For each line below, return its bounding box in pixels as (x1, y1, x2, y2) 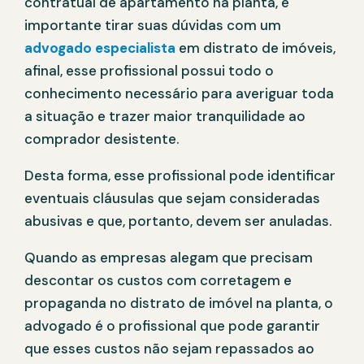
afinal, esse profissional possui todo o (24, 62, 274, 80)
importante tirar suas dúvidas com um (24, 16, 281, 35)
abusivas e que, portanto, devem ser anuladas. (24, 212, 331, 231)
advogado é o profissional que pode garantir (24, 317, 320, 336)
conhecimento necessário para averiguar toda (24, 84, 334, 103)
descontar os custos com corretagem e (24, 271, 292, 290)
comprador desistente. (24, 130, 179, 149)
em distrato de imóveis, (175, 39, 336, 58)
